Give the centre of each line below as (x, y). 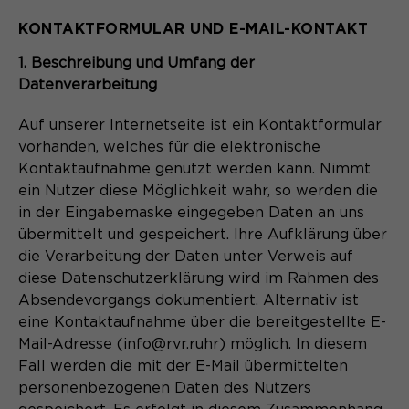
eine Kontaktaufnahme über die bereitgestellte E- (202, 322)
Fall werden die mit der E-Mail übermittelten (183, 366)
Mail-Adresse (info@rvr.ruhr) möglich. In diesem (193, 344)
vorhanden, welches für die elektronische (169, 147)
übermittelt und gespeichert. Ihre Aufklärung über (203, 234)
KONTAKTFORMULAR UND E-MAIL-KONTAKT (193, 28)
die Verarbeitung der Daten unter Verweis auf (186, 256)
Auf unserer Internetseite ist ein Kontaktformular (200, 125)
